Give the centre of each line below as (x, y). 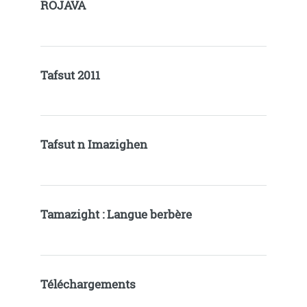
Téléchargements (88, 284)
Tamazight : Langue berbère (116, 215)
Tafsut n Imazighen (94, 145)
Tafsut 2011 (70, 75)
